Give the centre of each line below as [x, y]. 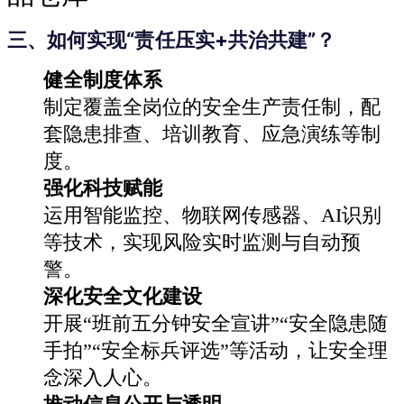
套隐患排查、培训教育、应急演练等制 [212, 133]
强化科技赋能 [103, 188]
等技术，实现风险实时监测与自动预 [202, 242]
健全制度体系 [103, 79]
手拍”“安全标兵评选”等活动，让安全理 [216, 350]
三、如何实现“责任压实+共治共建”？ [172, 39]
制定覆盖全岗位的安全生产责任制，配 [212, 106]
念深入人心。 [103, 377]
